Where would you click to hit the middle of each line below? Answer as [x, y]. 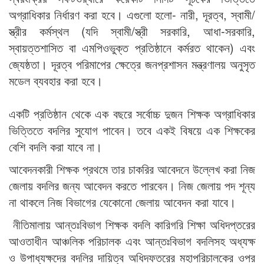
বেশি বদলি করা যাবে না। [55, 147]
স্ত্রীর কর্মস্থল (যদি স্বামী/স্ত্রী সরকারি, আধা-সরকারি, [132, 31]
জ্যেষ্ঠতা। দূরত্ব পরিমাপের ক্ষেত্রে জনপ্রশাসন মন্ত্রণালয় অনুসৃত [132, 64]
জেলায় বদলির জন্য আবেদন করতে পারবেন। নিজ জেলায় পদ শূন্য [132, 186]
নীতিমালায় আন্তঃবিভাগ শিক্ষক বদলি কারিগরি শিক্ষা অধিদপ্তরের [132, 225]
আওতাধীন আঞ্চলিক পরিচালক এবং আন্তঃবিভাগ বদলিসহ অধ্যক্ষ [132, 241]
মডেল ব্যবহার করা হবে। [56, 81]
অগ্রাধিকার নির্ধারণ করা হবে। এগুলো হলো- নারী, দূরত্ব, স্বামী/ [132, 15]
